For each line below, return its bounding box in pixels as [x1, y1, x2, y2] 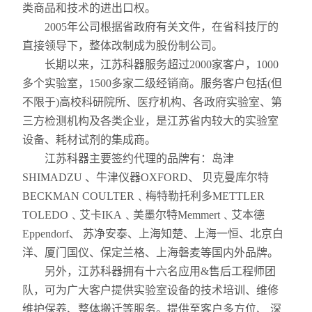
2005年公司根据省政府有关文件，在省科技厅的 [22, 21, 279, 33]
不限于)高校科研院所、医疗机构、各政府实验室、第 [22, 96, 283, 108]
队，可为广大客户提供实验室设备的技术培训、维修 [22, 284, 279, 296]
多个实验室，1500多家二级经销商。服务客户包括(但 [22, 77, 283, 89]
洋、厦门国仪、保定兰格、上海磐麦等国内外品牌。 [22, 247, 279, 258]
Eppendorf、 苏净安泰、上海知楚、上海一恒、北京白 [22, 228, 284, 240]
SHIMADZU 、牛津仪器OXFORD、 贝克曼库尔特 [22, 171, 270, 183]
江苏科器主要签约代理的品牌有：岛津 [22, 153, 235, 164]
